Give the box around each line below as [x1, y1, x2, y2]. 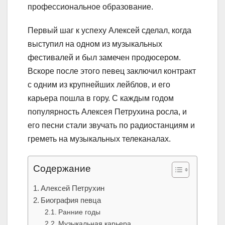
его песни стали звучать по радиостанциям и [28, 121, 195, 130]
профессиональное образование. [28, 3, 153, 12]
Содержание [33, 163, 91, 174]
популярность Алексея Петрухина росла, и [28, 107, 187, 117]
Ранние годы [58, 208, 100, 216]
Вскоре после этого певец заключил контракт [28, 67, 196, 76]
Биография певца [41, 196, 101, 205]
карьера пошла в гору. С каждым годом [28, 94, 174, 103]
